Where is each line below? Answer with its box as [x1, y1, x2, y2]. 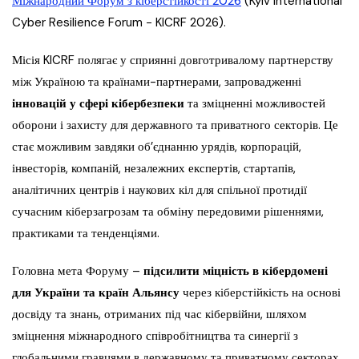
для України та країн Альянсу [12, 284, 179, 301]
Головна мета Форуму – [12, 263, 143, 280]
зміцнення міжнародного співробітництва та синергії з [12, 328, 298, 345]
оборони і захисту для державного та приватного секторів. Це [12, 117, 338, 134]
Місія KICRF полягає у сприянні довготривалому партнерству [12, 52, 333, 69]
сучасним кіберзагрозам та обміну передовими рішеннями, [12, 204, 324, 220]
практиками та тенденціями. [12, 225, 159, 242]
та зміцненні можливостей [184, 95, 325, 112]
